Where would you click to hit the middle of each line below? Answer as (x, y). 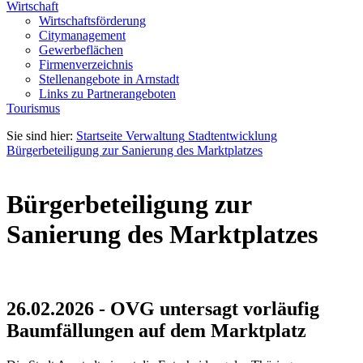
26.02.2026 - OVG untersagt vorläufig (163, 308)
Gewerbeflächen (81, 50)
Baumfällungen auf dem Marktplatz (156, 330)
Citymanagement (82, 35)
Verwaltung (155, 136)
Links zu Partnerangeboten (107, 94)
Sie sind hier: (40, 136)
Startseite (99, 136)
